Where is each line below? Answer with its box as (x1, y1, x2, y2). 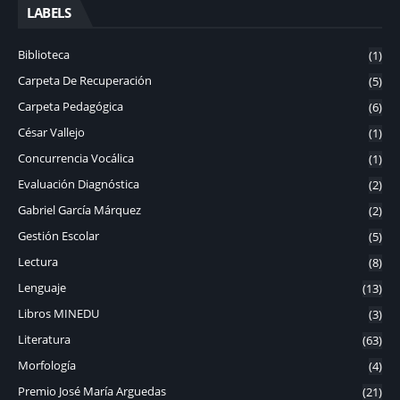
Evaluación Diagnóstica (18, 175, 139, 192)
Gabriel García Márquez (18, 201, 141, 218)
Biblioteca (18, 46, 70, 62)
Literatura (18, 330, 71, 347)
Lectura (18, 253, 58, 270)
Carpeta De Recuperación (18, 71, 152, 88)
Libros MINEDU (18, 304, 99, 321)
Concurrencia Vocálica (18, 149, 134, 166)
